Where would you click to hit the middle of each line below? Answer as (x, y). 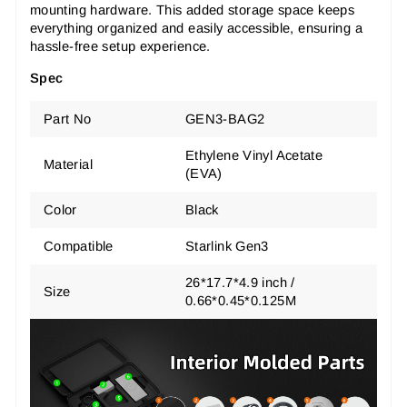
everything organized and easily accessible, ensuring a (196, 28)
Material (68, 164)
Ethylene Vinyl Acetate (254, 155)
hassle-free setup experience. (120, 46)
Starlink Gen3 (227, 246)
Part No (68, 119)
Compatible (79, 246)
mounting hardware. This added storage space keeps (193, 10)
